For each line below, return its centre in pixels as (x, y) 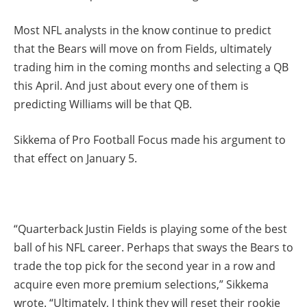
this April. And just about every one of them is (131, 85)
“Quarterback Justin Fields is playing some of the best (150, 229)
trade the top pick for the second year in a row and (145, 266)
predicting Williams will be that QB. (103, 104)
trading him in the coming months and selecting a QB (151, 67)
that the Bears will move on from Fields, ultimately (143, 48)
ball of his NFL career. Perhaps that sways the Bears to (153, 247)
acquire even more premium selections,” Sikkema (141, 284)
